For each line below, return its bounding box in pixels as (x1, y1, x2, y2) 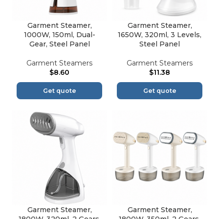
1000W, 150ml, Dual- (23, 30, 95, 40)
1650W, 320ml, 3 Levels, (118, 30, 201, 40)
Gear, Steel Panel (29, 40, 90, 49)
